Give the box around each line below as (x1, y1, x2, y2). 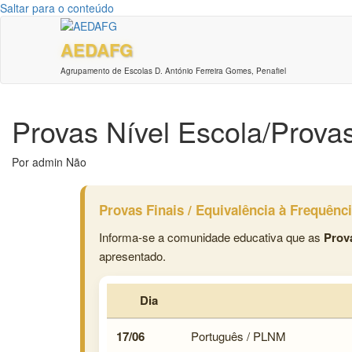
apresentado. (99, 247, 166, 265)
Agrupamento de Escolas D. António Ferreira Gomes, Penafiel (60, 65, 287, 77)
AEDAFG (60, 37, 134, 63)
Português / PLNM (191, 328, 286, 345)
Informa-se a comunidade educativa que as (99, 229, 324, 246)
